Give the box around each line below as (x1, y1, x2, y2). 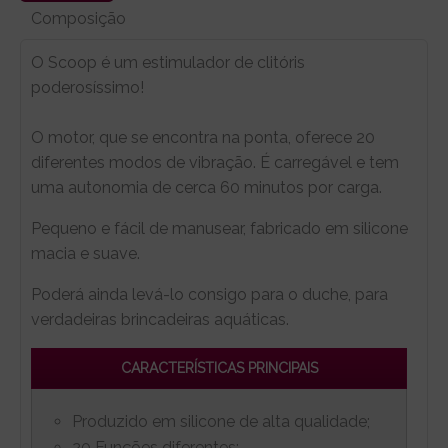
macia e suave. (31, 243, 140, 263)
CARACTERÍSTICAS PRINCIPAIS (120, 359, 318, 376)
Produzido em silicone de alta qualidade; (72, 411, 370, 431)
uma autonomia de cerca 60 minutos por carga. (31, 177, 382, 197)
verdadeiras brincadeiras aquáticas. (31, 309, 297, 329)
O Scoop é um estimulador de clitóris (31, 52, 305, 72)
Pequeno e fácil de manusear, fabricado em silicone (31, 218, 408, 238)
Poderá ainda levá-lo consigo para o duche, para (31, 284, 388, 304)
